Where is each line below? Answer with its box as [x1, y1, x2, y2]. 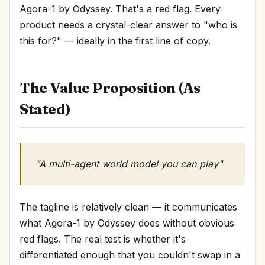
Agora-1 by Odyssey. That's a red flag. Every [20, 3, 221, 15]
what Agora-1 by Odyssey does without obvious [20, 217, 234, 229]
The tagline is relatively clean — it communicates [20, 201, 237, 213]
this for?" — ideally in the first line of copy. [20, 35, 211, 47]
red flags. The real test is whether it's [20, 233, 186, 245]
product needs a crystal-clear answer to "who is [20, 19, 237, 31]
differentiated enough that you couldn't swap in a [20, 249, 240, 261]
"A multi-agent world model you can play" [35, 158, 222, 170]
